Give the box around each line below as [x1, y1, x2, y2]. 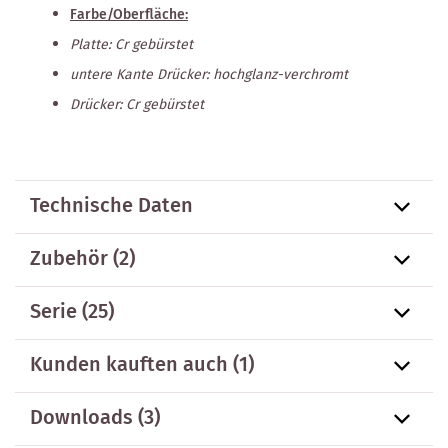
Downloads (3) [30, 402, 160, 434]
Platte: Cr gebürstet [70, 33, 193, 56]
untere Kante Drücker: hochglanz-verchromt [70, 63, 348, 86]
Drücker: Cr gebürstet [70, 93, 204, 116]
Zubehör [30, 243, 108, 275]
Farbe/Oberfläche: [70, 3, 188, 26]
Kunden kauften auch [30, 349, 228, 381]
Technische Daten [30, 190, 193, 222]
